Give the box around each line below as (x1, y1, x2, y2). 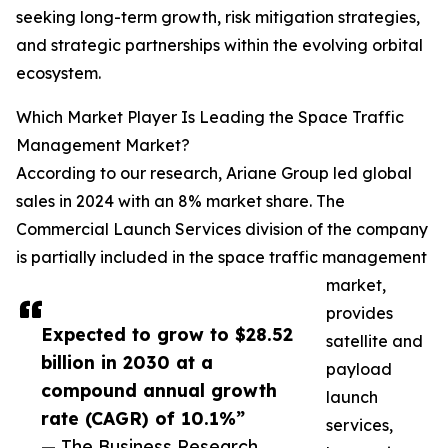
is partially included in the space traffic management (16, 247, 427, 268)
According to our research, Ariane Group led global (16, 163, 412, 184)
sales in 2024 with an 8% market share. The (16, 191, 345, 212)
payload (326, 359, 392, 380)
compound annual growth (41, 379, 277, 402)
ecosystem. (16, 63, 101, 84)
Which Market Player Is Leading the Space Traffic (16, 107, 404, 128)
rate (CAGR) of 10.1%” (41, 407, 245, 430)
